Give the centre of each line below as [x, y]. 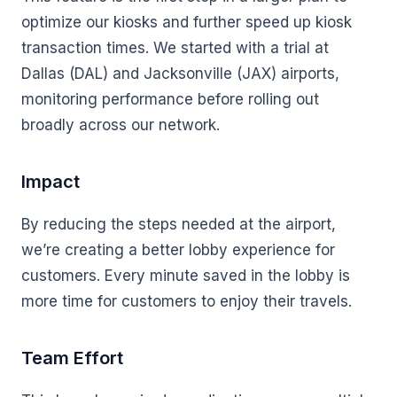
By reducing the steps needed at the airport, [179, 224]
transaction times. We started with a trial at [175, 48]
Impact [51, 182]
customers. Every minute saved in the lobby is [186, 276]
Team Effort [72, 358]
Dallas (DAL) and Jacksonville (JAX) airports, [180, 74]
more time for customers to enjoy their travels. [187, 301]
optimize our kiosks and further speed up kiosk [187, 22]
